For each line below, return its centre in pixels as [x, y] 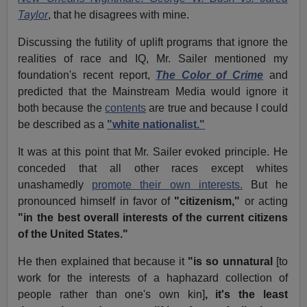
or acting [264, 201]
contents [126, 108]
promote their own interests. [167, 185]
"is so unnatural [232, 262]
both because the [62, 108]
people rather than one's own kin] [111, 295]
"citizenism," [207, 201]
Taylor [33, 15]
